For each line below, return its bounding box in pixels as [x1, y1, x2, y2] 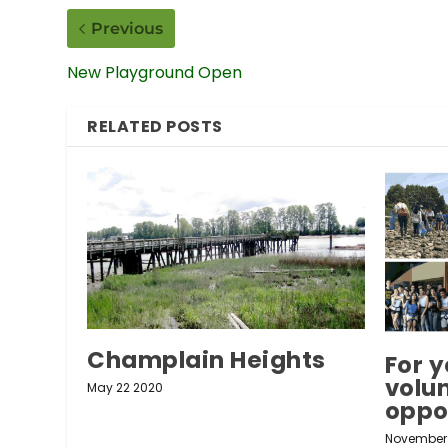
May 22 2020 [87, 379, 164, 397]
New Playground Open [67, 61, 243, 85]
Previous [91, 19, 164, 39]
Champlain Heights [87, 344, 326, 377]
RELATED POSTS [87, 115, 223, 139]
